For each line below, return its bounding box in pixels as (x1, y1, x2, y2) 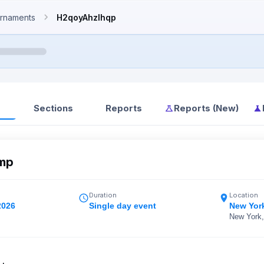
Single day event (89, 201, 156, 210)
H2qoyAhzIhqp (57, 12, 116, 22)
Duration (89, 191, 117, 199)
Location (229, 191, 258, 199)
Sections (33, 103, 73, 114)
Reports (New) (174, 103, 239, 114)
